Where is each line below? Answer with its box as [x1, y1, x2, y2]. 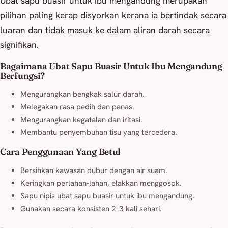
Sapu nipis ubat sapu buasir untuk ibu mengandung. [20, 190, 194, 201]
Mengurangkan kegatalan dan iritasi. [20, 115, 142, 125]
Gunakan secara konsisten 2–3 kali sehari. [20, 203, 162, 214]
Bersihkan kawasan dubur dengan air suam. [20, 165, 167, 176]
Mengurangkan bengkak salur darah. [20, 89, 145, 100]
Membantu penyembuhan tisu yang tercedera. [20, 127, 177, 138]
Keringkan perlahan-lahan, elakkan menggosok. [20, 178, 182, 188]
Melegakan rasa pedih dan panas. [20, 102, 134, 112]
